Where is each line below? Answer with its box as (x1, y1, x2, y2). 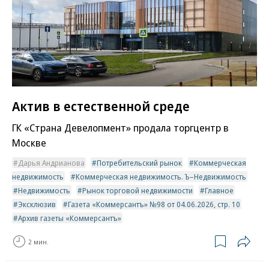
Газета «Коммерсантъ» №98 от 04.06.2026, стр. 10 (68, 199, 240, 210)
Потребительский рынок (97, 157, 182, 169)
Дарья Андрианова (18, 157, 85, 169)
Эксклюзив (18, 199, 56, 210)
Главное (205, 185, 234, 196)
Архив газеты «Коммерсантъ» (18, 213, 121, 224)
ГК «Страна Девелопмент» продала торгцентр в (12, 121, 229, 135)
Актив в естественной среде (12, 97, 190, 115)
